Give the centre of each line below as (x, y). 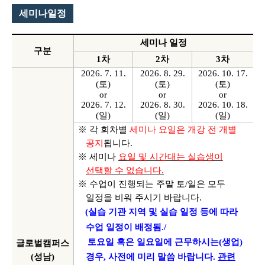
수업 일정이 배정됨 (124, 227)
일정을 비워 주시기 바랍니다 (143, 198)
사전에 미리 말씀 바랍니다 (161, 257)
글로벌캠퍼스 (43, 243)
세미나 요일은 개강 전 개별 (183, 130)
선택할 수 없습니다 (124, 170)
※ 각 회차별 (104, 130)
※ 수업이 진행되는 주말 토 (131, 184)
